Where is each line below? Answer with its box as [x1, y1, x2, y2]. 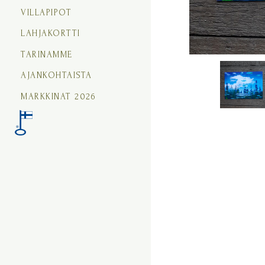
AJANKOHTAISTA [21, 70, 92, 80]
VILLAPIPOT [21, 7, 72, 18]
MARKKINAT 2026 [21, 91, 96, 102]
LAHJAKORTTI [21, 28, 80, 38]
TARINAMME [21, 49, 73, 60]
